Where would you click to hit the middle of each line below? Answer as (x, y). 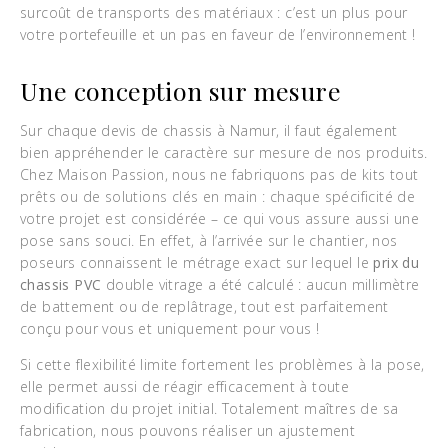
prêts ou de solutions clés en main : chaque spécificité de (218, 196)
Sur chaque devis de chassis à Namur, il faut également (209, 130)
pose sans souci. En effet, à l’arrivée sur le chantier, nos (209, 240)
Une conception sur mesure (180, 90)
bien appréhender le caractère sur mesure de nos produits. (224, 152)
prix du (396, 262)
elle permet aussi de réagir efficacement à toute (185, 386)
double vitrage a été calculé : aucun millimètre (260, 284)
